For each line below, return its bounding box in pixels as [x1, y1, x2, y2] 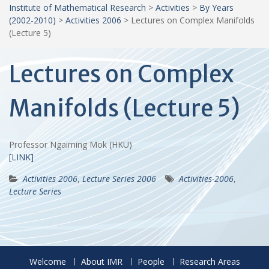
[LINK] [9, 151, 34, 163]
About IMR [80, 255, 122, 267]
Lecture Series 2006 [82, 172, 156, 184]
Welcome [29, 255, 66, 267]
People [137, 255, 165, 267]
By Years [199, 1, 234, 13]
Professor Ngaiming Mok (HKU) [9, 138, 137, 150]
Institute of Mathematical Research [9, 1, 146, 13]
